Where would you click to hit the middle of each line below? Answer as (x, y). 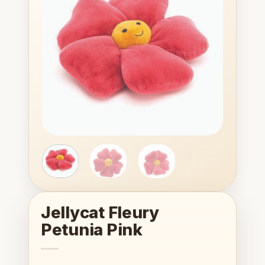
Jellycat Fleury (100, 212)
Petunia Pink (92, 229)
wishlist (203, 6)
